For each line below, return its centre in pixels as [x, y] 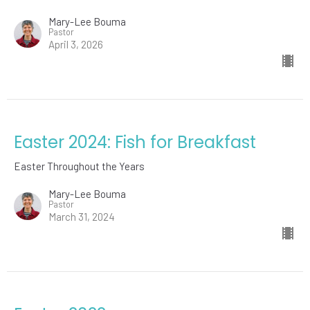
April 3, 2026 [76, 44]
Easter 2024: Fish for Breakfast [135, 142]
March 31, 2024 [82, 216]
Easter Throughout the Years [79, 166]
